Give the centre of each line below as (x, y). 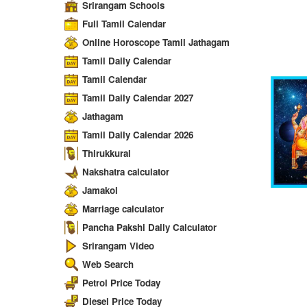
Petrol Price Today (121, 283)
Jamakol (100, 191)
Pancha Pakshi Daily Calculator (149, 228)
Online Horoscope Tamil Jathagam (156, 42)
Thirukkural (107, 153)
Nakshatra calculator (126, 172)
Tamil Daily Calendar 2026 (138, 135)
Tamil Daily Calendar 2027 (138, 98)
